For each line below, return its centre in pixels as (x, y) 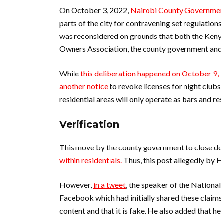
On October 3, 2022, (95, 10)
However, (76, 185)
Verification (89, 124)
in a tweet (110, 185)
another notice (84, 86)
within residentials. (91, 160)
